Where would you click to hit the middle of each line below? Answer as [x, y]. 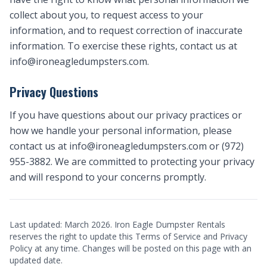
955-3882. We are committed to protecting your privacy [132, 162]
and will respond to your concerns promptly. [108, 177]
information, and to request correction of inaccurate [126, 30]
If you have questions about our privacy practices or [126, 115]
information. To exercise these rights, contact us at [123, 46]
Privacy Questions [54, 92]
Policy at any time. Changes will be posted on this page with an [131, 248]
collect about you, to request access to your [106, 15]
